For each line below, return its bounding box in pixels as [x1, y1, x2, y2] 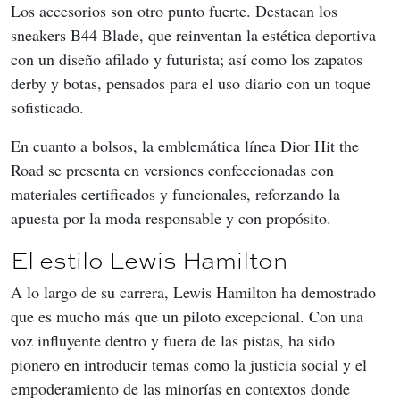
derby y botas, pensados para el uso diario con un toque [11, 72, 375, 95]
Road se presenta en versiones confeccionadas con [11, 159, 338, 181]
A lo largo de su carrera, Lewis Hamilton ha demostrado [11, 281, 380, 304]
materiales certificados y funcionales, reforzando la [11, 183, 345, 205]
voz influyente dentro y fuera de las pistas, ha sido [11, 329, 339, 352]
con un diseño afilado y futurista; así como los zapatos [11, 48, 367, 71]
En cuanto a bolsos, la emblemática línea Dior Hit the [11, 135, 363, 157]
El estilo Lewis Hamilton [11, 242, 287, 277]
